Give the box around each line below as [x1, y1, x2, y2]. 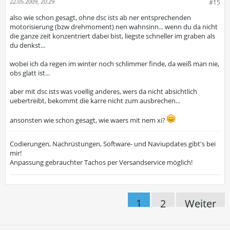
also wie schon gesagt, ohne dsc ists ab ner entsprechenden [10, 13, 191, 22]
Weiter [185, 197, 216, 210]
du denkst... [10, 41, 45, 50]
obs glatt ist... [10, 68, 50, 78]
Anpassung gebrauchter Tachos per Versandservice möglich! [10, 158, 193, 167]
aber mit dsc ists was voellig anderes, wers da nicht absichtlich [10, 87, 197, 96]
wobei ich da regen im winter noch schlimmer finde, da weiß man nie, [10, 59, 219, 68]
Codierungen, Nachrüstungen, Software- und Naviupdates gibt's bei [10, 139, 216, 148]
